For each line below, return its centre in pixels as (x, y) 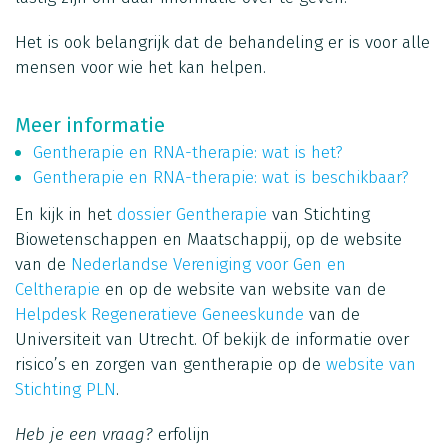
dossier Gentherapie (192, 214)
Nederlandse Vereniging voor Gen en (208, 264)
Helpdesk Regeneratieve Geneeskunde (159, 314)
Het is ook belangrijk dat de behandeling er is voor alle (222, 42)
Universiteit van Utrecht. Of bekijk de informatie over (212, 339)
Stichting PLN (65, 389)
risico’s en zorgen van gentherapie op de (170, 364)
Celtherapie (57, 289)
